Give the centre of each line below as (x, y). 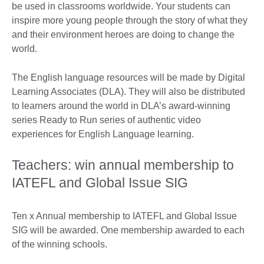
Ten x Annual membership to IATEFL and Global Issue (124, 216)
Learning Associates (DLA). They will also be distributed (128, 92)
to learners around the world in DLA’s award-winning (121, 106)
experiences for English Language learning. (104, 134)
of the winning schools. (60, 245)
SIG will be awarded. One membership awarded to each (128, 230)
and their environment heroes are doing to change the (123, 35)
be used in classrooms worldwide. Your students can (121, 6)
